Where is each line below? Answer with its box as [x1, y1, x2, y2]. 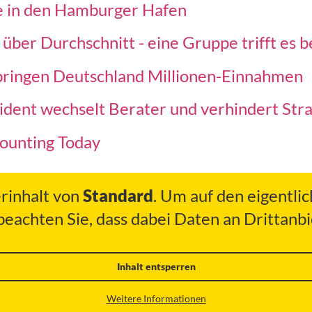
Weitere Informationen [106, 292, 206, 305]
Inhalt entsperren [116, 260, 196, 273]
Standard [83, 185, 153, 206]
